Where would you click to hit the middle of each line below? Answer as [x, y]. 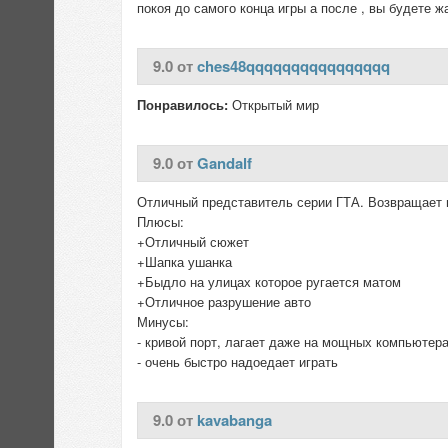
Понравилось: [182, 104]
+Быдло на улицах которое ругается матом [269, 281]
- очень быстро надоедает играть [237, 361]
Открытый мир [273, 104]
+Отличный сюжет [193, 241]
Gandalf [224, 163]
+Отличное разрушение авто [224, 301]
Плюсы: [160, 221]
